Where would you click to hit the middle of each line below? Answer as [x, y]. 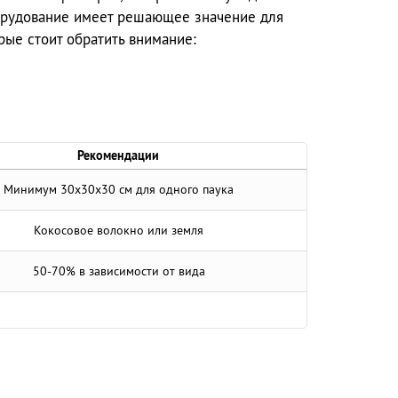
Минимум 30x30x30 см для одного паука [119, 190]
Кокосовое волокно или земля [119, 231]
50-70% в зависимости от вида [119, 271]
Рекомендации [118, 156]
